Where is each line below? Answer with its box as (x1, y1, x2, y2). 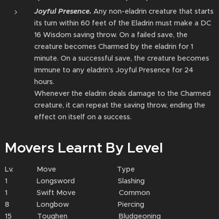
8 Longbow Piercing (5, 200, 144, 209)
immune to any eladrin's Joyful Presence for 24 (34, 66, 193, 74)
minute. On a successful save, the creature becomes (34, 54, 209, 63)
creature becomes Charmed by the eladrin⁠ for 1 (34, 42, 193, 51)
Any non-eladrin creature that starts (91, 7, 214, 16)
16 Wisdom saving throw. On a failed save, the (34, 30, 188, 39)
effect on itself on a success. (34, 112, 131, 121)
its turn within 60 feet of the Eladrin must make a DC (34, 19, 211, 27)
